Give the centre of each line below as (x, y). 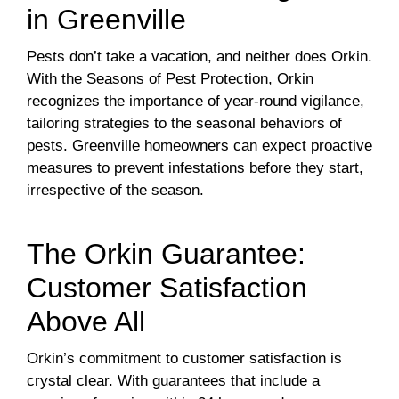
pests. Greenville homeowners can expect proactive (199, 145)
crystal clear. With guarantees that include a (173, 380)
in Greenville (106, 19)
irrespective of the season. (115, 190)
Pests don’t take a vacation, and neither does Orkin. (199, 56)
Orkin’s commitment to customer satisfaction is (184, 358)
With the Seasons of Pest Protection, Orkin (170, 78)
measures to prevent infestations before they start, (195, 167)
